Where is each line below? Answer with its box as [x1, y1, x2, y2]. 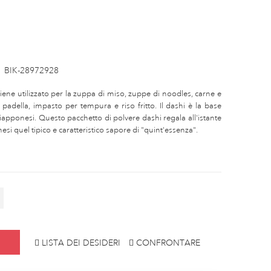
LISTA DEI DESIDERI [42, 237, 120, 248]
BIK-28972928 [4, 65, 59, 76]
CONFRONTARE [136, 237, 200, 248]
